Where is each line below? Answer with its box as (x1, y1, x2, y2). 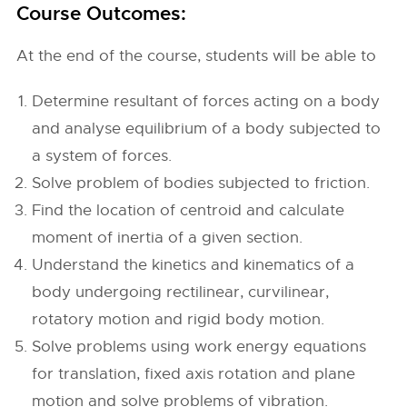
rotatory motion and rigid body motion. (32, 310, 325, 329)
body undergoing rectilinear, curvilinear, (32, 283, 330, 302)
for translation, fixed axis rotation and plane (32, 364, 356, 383)
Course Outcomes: (16, 2, 187, 25)
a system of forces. (32, 146, 173, 165)
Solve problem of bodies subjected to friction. (32, 174, 371, 193)
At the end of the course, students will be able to (16, 46, 377, 65)
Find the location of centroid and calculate (32, 201, 345, 220)
